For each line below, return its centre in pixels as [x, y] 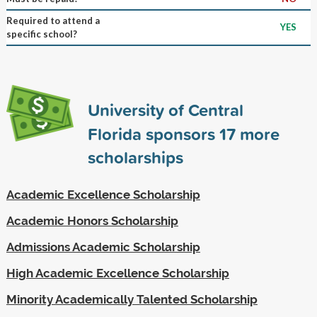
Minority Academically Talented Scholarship [132, 299]
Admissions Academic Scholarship [103, 247]
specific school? [41, 34]
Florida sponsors [153, 133]
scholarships [135, 157]
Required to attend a [53, 20]
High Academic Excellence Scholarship [117, 273]
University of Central [165, 109]
